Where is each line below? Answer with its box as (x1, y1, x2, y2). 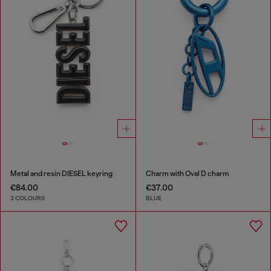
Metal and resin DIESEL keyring (10, 169, 113, 178)
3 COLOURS (10, 194, 45, 202)
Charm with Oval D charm (145, 169, 229, 178)
